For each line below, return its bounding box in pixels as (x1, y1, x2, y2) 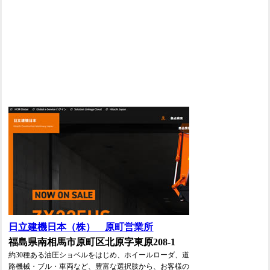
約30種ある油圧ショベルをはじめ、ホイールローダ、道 (8, 251, 190, 260)
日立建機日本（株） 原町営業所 (8, 222, 154, 233)
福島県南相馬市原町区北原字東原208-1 (8, 237, 176, 248)
